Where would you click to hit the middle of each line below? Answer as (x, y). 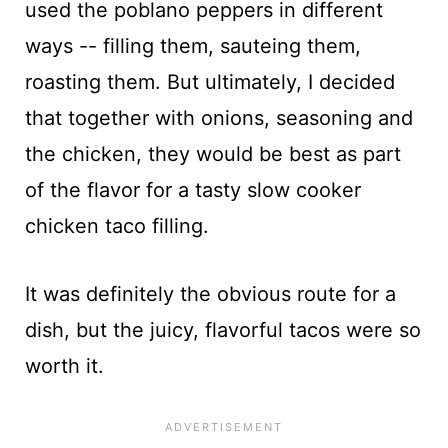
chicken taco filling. (116, 225)
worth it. (64, 365)
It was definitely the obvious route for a (210, 293)
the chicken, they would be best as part (212, 153)
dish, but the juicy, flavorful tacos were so (222, 329)
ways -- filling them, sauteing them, (192, 45)
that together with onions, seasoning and (218, 117)
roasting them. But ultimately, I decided (209, 81)
